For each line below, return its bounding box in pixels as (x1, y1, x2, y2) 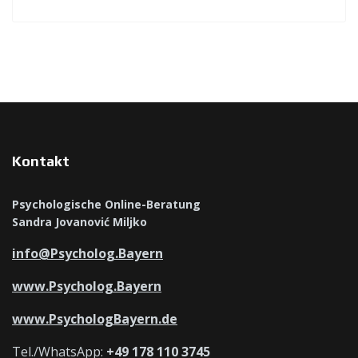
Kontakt (12, 153, 70, 170)
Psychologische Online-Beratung (12, 197, 201, 213)
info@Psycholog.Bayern (12, 245, 163, 263)
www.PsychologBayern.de (12, 310, 177, 328)
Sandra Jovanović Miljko (12, 214, 147, 230)
